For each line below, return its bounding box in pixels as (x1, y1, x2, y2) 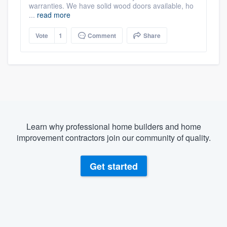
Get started (89, 160, 138, 173)
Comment (86, 31, 116, 41)
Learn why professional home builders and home (26, 121, 201, 133)
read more (37, 10, 70, 20)
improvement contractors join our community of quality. (16, 132, 211, 144)
